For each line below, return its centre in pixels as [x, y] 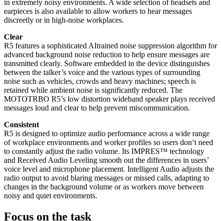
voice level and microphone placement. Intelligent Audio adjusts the [109, 169]
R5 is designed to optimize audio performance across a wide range [107, 134]
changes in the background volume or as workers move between [104, 187]
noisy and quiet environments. [51, 196]
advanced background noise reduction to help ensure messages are [107, 55]
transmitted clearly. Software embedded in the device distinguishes [107, 64]
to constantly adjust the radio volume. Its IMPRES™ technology [104, 151]
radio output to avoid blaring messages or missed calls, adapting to [107, 178]
